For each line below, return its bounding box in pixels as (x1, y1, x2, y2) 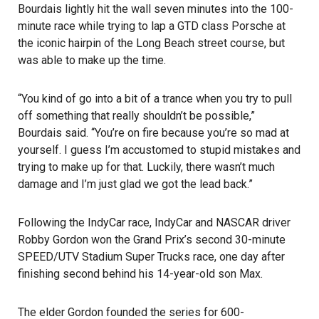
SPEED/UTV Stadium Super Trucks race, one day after (18, 250, 285, 263)
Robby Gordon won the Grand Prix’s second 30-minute (18, 233, 286, 246)
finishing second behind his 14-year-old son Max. (18, 267, 263, 281)
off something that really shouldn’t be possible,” (18, 109, 255, 122)
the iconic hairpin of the (18, 36, 136, 50)
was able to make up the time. (18, 53, 166, 67)
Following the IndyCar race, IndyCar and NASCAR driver (18, 216, 291, 229)
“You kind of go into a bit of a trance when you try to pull (18, 92, 292, 105)
